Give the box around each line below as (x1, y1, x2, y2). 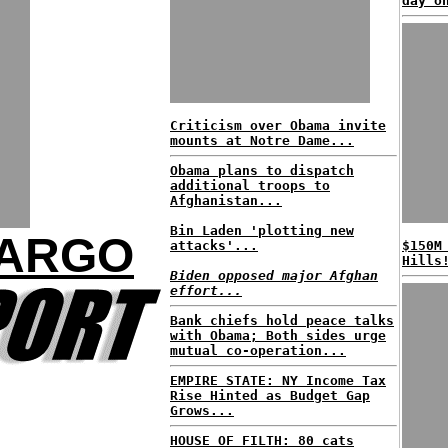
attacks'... (170, 238, 258, 253)
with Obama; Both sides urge (170, 328, 386, 343)
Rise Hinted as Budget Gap (170, 388, 370, 403)
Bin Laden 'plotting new (170, 223, 354, 238)
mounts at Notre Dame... (170, 133, 354, 148)
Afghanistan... (170, 193, 282, 208)
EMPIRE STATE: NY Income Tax (170, 373, 386, 388)
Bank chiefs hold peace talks (170, 313, 394, 328)
